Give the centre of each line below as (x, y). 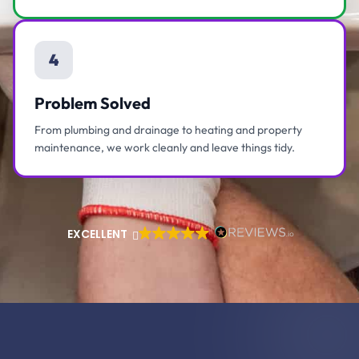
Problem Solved (93, 103)
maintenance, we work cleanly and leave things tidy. (165, 148)
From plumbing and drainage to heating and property (168, 130)
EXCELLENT (97, 234)
